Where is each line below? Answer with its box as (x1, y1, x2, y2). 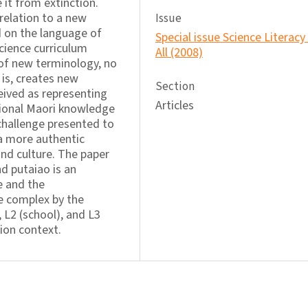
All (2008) (155, 44, 203, 62)
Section (155, 78, 195, 96)
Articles (155, 97, 194, 115)
